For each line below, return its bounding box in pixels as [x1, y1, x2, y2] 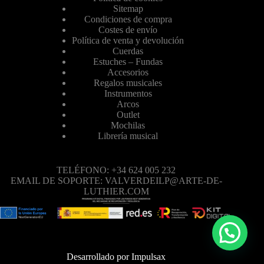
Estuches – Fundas [93, 57, 163, 67]
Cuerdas [113, 46, 144, 57]
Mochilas [111, 120, 146, 131]
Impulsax [131, 252, 166, 262]
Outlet [116, 110, 140, 120]
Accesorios [107, 67, 149, 78]
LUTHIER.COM [83, 186, 149, 197]
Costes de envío [98, 25, 158, 35]
